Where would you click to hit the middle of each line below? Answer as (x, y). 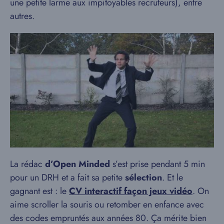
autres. (22, 16)
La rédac (27, 164)
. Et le (172, 178)
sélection (143, 178)
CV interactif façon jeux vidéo (131, 191)
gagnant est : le (39, 191)
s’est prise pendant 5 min (157, 164)
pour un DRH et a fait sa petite (67, 178)
